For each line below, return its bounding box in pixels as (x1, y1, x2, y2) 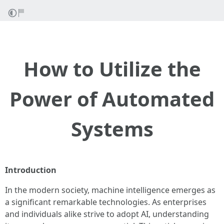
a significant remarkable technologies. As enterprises (5, 196, 206, 207)
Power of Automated (9, 85, 214, 112)
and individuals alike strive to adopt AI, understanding (5, 208, 209, 219)
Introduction (5, 164, 56, 175)
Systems (70, 115, 153, 142)
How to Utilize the (23, 55, 201, 82)
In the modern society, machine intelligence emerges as (5, 184, 215, 195)
